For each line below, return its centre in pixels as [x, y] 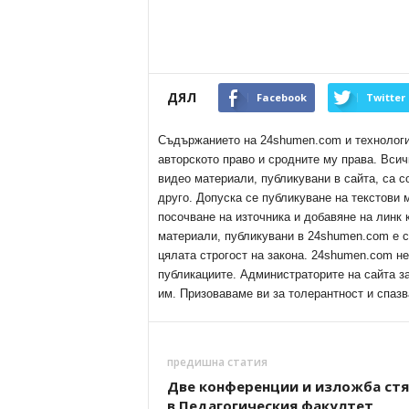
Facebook [281, 97]
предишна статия [217, 362]
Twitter [385, 97]
